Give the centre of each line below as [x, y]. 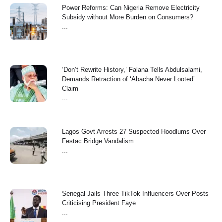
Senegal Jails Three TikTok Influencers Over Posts [135, 194]
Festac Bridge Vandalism [98, 141]
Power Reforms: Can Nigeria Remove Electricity [131, 8]
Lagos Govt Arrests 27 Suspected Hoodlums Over [134, 132]
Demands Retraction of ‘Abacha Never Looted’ [128, 79]
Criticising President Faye [99, 203]
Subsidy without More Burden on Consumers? [128, 17]
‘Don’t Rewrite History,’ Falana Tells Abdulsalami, [132, 70]
